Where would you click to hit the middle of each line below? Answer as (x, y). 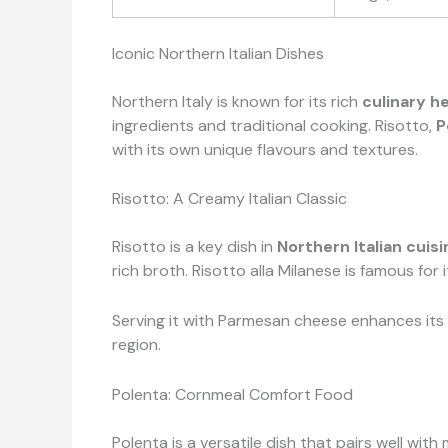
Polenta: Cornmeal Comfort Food (232, 394)
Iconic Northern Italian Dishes (218, 53)
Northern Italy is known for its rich (237, 101)
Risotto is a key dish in (194, 247)
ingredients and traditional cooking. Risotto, (274, 125)
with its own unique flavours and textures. (265, 149)
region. (136, 344)
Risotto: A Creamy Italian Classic (229, 199)
